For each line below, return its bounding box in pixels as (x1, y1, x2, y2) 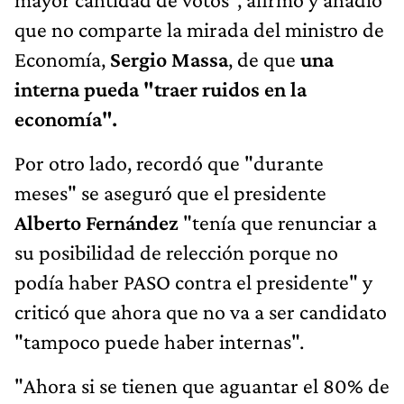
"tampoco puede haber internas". (14, 328, 304, 353)
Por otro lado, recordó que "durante (14, 150, 324, 175)
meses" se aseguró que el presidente (14, 179, 326, 205)
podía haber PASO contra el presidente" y (14, 269, 372, 294)
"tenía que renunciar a (179, 209, 377, 234)
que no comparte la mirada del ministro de (14, 16, 384, 41)
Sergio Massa (110, 46, 228, 71)
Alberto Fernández (14, 209, 179, 234)
